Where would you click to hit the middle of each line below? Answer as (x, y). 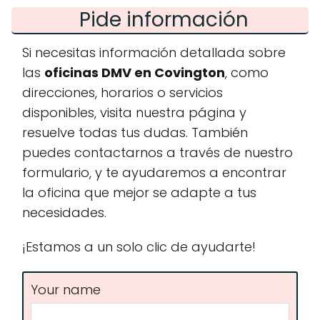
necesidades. (64, 212)
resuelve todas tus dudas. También (135, 132)
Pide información (164, 20)
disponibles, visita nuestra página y (134, 112)
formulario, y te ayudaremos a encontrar (154, 172)
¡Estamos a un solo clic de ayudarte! (139, 247)
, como (247, 72)
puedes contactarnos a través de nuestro (157, 152)
